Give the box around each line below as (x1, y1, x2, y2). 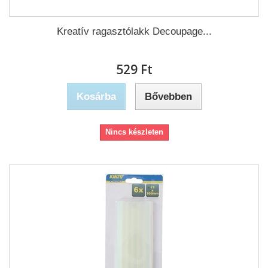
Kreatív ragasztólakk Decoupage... (56, 26, 212, 37)
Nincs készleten (105, 127, 163, 136)
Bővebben (144, 91, 192, 102)
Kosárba (76, 91, 116, 102)
